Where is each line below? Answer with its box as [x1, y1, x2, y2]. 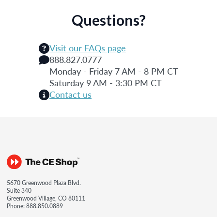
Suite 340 [7, 186, 31, 195]
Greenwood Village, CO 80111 [7, 194, 85, 202]
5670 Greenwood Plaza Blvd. [7, 178, 81, 187]
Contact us [49, 88, 92, 100]
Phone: [7, 201, 26, 210]
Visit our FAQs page [49, 41, 126, 54]
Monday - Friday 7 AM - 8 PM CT [49, 64, 178, 77]
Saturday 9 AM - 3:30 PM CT [49, 76, 162, 89]
